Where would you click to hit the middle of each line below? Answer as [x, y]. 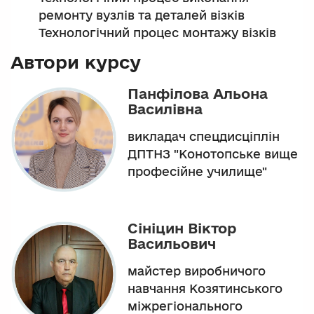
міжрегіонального [185, 306]
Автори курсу [76, 62]
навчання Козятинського [205, 288]
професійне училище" [197, 171]
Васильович [172, 243]
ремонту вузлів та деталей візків [142, 15]
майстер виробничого [197, 271]
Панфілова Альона [198, 93]
